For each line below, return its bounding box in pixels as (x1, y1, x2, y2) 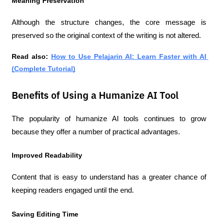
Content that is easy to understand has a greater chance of (12, 173, 206, 182)
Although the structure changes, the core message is (12, 18, 206, 26)
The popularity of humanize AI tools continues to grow (12, 114, 206, 123)
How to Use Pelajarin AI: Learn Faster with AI (51, 52, 206, 60)
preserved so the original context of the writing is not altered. (12, 31, 201, 39)
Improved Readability (12, 151, 82, 160)
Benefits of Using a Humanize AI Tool (12, 91, 179, 101)
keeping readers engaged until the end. (12, 186, 134, 195)
